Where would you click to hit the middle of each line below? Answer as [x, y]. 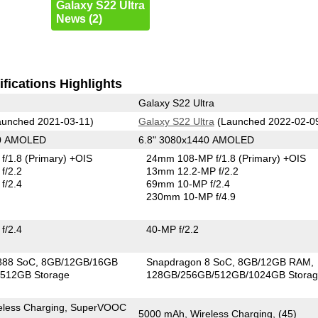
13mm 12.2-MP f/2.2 [193, 171]
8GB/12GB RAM [275, 262]
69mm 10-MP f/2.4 [188, 183]
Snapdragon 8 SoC [190, 262]
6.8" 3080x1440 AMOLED [196, 139]
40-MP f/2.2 [173, 229]
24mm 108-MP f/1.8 [193, 158]
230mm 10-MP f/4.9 [191, 196]
